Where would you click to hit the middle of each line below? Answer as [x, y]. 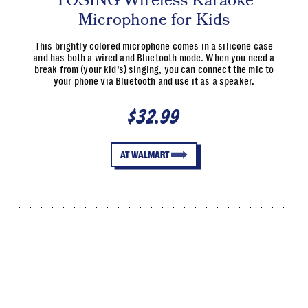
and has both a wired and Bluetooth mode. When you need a [154, 58]
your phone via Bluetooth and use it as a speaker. [154, 81]
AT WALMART [145, 155]
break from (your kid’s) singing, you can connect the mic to [154, 69]
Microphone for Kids [154, 20]
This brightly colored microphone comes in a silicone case [154, 46]
